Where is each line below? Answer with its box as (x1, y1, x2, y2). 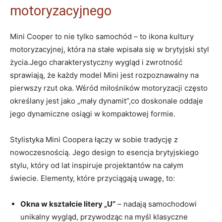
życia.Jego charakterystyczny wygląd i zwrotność (10, 57, 182, 67)
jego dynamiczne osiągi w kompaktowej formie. (10, 109, 175, 118)
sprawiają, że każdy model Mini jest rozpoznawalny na (10, 70, 199, 80)
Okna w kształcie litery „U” (20, 199, 115, 209)
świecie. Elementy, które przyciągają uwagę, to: (10, 173, 175, 183)
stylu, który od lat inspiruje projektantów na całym (10, 160, 183, 170)
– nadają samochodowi (115, 199, 197, 209)
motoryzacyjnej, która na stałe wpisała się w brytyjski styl (10, 44, 209, 54)
